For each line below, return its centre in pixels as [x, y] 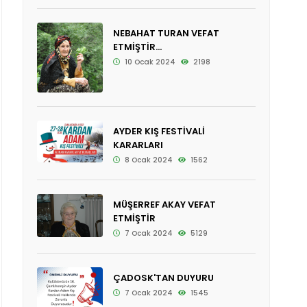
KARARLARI [138, 145]
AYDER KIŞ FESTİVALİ [159, 131]
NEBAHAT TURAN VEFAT [166, 33]
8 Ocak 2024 [147, 160]
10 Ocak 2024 [149, 62]
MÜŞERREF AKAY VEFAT [164, 204]
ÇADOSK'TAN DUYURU [163, 278]
